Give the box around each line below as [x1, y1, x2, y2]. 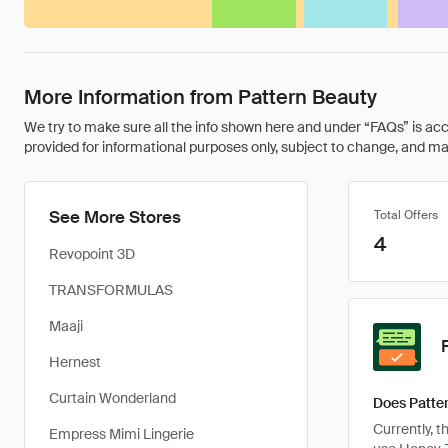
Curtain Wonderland [49, 389, 176, 407]
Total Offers [374, 207, 438, 223]
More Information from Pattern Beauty [24, 84, 377, 110]
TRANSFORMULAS [49, 281, 173, 299]
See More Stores [49, 206, 181, 228]
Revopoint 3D [49, 245, 135, 263]
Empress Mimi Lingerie [49, 425, 194, 443]
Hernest [49, 353, 101, 371]
